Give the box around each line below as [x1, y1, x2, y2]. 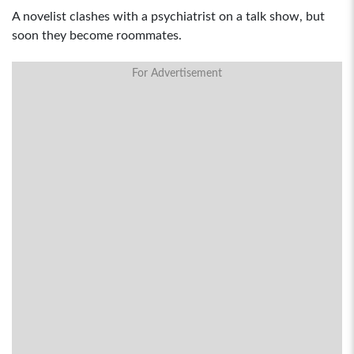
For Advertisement [132, 68, 222, 79]
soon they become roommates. [12, 29, 182, 42]
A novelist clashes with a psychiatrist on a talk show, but [12, 10, 325, 23]
